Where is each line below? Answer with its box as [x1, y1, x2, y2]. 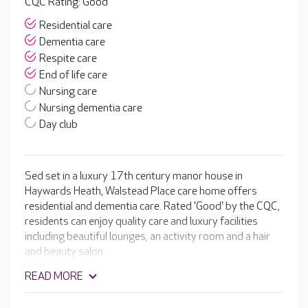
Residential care [39, 19, 112, 33]
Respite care [39, 52, 97, 66]
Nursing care [39, 85, 97, 99]
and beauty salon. [25, 245, 105, 259]
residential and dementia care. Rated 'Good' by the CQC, [25, 200, 280, 214]
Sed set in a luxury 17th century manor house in [25, 170, 243, 184]
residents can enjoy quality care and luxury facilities [25, 215, 258, 229]
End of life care [39, 69, 107, 82]
